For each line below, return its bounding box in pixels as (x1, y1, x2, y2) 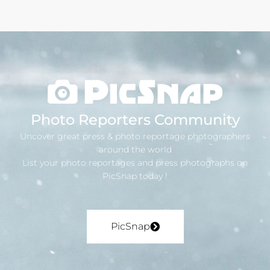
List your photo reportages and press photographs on (22, 157, 248, 169)
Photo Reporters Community (30, 111, 240, 129)
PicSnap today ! (102, 171, 168, 182)
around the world (98, 144, 172, 155)
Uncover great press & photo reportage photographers (20, 131, 250, 142)
